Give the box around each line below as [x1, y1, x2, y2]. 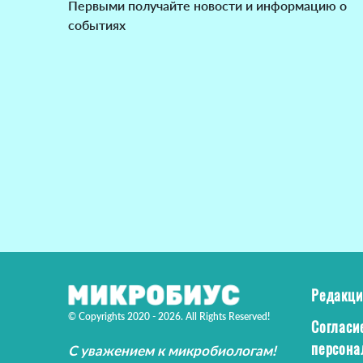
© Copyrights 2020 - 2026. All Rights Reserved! [68, 310, 270, 322]
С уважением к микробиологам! [68, 341, 276, 359]
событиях [68, 16, 126, 32]
